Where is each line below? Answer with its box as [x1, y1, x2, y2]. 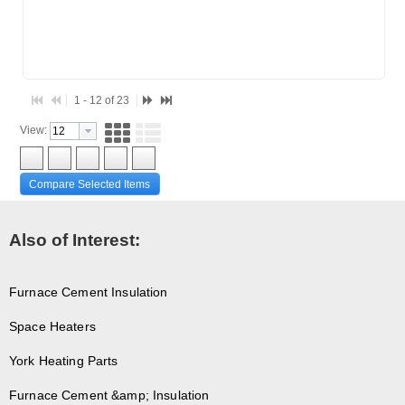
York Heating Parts [9, 353, 118, 368]
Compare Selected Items [29, 178, 151, 192]
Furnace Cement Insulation [9, 284, 168, 299]
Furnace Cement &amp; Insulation [9, 387, 210, 402]
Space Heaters [9, 318, 96, 334]
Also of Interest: [9, 231, 140, 250]
